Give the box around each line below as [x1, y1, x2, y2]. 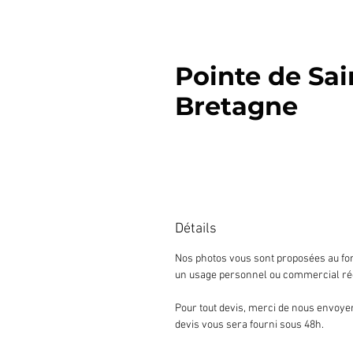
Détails [175, 220, 217, 237]
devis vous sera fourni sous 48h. [175, 318, 324, 332]
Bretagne [175, 90, 298, 121]
